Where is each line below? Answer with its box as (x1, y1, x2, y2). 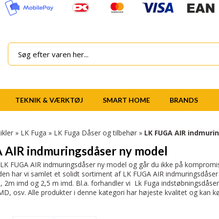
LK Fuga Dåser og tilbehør (54, 128, 137, 137)
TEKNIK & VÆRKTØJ (15, 96, 83, 104)
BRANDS (170, 96, 198, 104)
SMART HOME (103, 96, 150, 104)
